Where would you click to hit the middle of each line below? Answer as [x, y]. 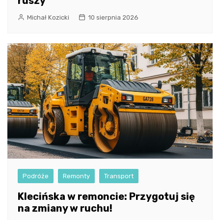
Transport [119, 176]
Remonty [76, 176]
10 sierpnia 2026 [113, 17]
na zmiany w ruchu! [65, 208]
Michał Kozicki [48, 17]
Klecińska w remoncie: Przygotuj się [106, 196]
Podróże [36, 176]
